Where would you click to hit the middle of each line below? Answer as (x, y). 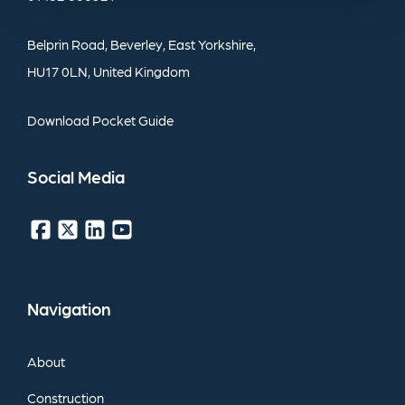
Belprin (48, 44)
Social (51, 176)
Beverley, (138, 44)
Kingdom (162, 71)
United (113, 71)
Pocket (114, 120)
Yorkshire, (227, 44)
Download (58, 120)
